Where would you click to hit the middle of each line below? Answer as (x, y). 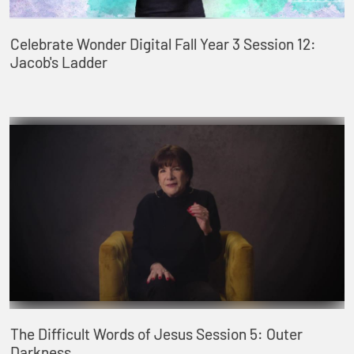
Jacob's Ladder (58, 62)
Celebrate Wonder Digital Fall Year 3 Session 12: (163, 43)
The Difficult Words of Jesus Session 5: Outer (156, 334)
